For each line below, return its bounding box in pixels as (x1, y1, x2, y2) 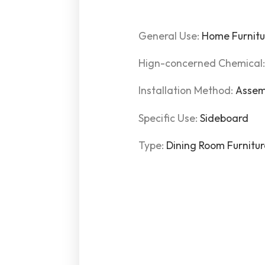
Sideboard (200, 111, 249, 125)
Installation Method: (138, 83, 236, 98)
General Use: (138, 28, 202, 43)
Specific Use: (138, 111, 201, 125)
